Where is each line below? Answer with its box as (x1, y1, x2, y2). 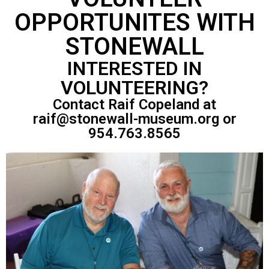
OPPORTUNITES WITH (14, 8, 255, 37)
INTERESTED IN (67, 57, 202, 80)
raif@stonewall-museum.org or (32, 110, 237, 127)
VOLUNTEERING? (61, 76, 208, 99)
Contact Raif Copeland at (53, 96, 216, 113)
